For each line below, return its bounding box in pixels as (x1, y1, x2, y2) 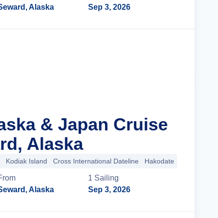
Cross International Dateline (53, 157, 139, 165)
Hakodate (145, 157, 174, 165)
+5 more (180, 157, 206, 165)
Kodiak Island (6, 157, 47, 165)
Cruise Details (118, 48, 169, 56)
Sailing (94, 174, 119, 182)
